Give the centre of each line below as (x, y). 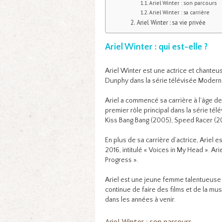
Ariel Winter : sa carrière (180, 12)
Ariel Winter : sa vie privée (171, 22)
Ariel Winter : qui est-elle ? (156, 47)
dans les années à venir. (140, 199)
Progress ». (122, 160)
